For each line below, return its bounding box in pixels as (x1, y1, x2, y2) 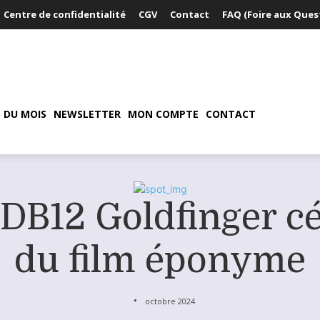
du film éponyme (14, 240, 306, 281)
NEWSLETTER (54, 107, 121, 121)
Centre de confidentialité (4, 8, 126, 21)
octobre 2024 (145, 295, 195, 306)
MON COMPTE (128, 107, 199, 121)
